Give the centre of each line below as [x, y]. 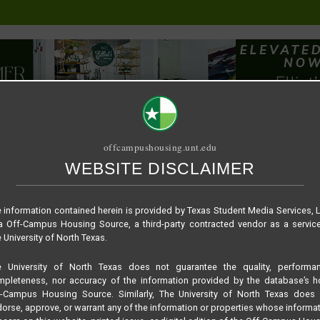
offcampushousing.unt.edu [160, 147]
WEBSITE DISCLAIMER [160, 169]
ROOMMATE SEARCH [256, 199]
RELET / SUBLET [156, 199]
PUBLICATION [71, 199]
